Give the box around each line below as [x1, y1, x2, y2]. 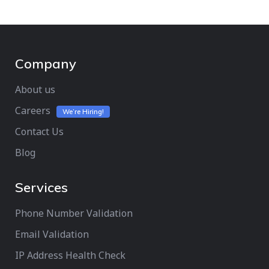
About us [15, 83, 55, 96]
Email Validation [15, 228, 89, 241]
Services [15, 179, 68, 196]
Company [15, 55, 76, 72]
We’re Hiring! [62, 107, 104, 116]
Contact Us [15, 125, 64, 138]
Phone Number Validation [15, 207, 133, 220]
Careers [15, 104, 50, 117]
